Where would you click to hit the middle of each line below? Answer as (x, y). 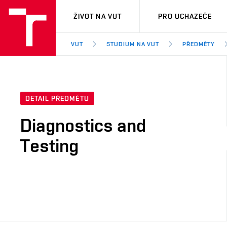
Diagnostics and (83, 125)
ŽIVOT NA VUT (98, 16)
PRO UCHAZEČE (185, 16)
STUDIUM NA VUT (133, 44)
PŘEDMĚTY (199, 44)
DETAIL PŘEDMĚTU (57, 99)
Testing (49, 146)
